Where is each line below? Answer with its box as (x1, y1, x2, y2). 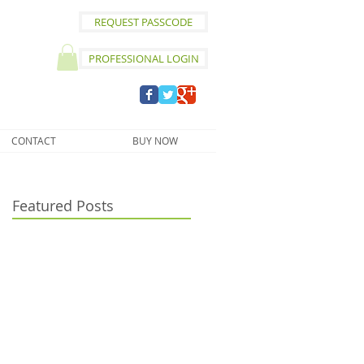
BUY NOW (132, 134, 178, 148)
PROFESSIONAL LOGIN (88, 51, 199, 66)
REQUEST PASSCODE (94, 15, 193, 29)
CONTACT (11, 134, 56, 148)
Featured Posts (12, 196, 114, 216)
